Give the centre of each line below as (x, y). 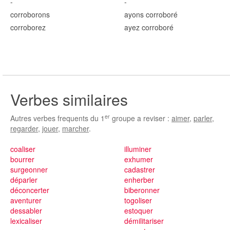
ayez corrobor (147, 27)
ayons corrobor (149, 14)
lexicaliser (26, 221)
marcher (75, 128)
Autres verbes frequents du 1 (57, 118)
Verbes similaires (69, 99)
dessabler (26, 210)
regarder (24, 128)
